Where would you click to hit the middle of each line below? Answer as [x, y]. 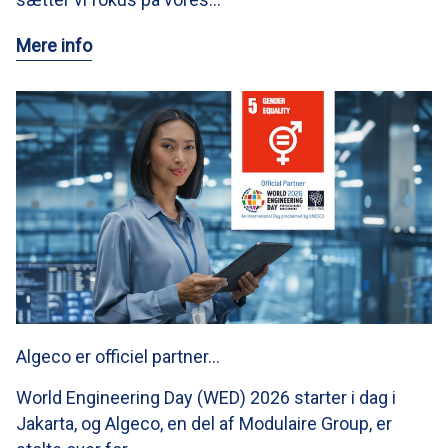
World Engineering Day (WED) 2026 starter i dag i [206, 398]
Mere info [54, 45]
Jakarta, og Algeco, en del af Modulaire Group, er [204, 424]
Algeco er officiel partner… [118, 357]
